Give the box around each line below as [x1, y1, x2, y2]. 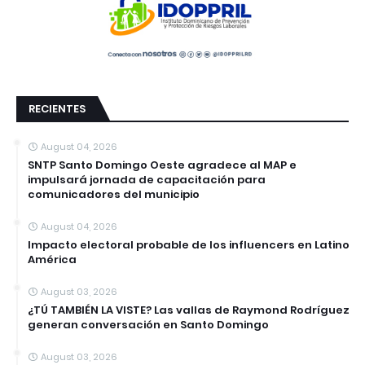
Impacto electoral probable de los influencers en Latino [28, 236, 350, 253]
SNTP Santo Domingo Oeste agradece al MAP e [28, 156, 297, 173]
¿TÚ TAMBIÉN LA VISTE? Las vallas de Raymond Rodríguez [28, 301, 350, 318]
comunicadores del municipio [28, 186, 200, 202]
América [28, 251, 77, 267]
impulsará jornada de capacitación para [28, 171, 266, 187]
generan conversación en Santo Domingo [28, 316, 269, 332]
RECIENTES [29, 100, 86, 117]
